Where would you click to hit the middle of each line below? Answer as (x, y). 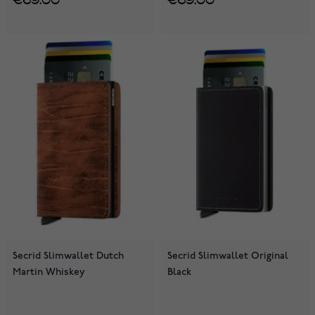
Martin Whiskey (49, 272)
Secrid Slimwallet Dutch (68, 256)
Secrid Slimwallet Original (228, 256)
